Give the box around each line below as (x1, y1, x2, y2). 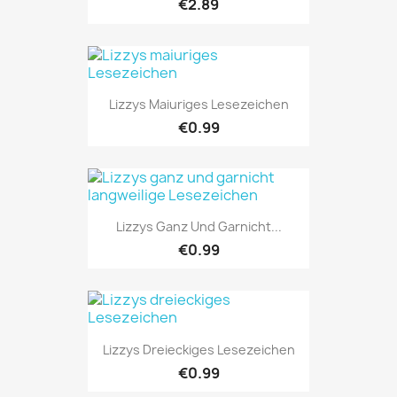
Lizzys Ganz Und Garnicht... (115, 218, 282, 236)
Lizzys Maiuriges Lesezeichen (108, 95, 289, 113)
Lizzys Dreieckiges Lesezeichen (102, 340, 295, 358)
